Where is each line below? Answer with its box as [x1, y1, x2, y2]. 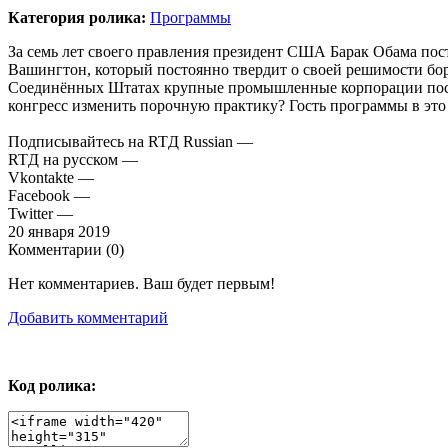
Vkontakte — [8, 169, 94, 187]
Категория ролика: [8, 9, 146, 27]
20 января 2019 [8, 223, 110, 241]
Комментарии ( [8, 241, 111, 259]
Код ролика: [8, 377, 96, 395]
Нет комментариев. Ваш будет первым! [8, 275, 275, 293]
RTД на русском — [8, 151, 138, 169]
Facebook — [8, 187, 90, 205]
